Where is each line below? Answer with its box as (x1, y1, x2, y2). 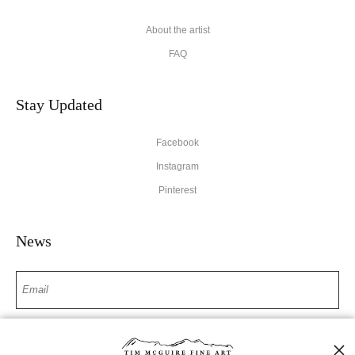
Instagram (156, 160, 199, 172)
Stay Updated (16, 95, 102, 113)
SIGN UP (151, 331, 204, 344)
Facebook (156, 136, 199, 148)
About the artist (145, 24, 210, 36)
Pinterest (158, 184, 197, 196)
